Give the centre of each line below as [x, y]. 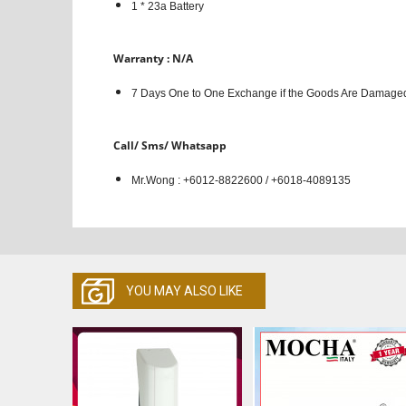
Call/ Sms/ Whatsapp [169, 145]
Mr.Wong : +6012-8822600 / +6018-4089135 [241, 180]
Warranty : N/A [153, 58]
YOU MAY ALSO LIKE [184, 290]
